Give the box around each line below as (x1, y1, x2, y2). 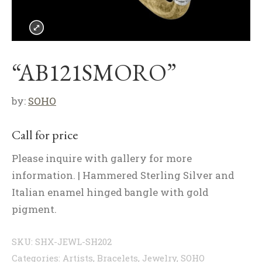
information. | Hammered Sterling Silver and (12, 168, 235, 182)
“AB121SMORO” (12, 57, 177, 88)
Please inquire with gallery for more (12, 151, 192, 165)
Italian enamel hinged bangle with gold (12, 185, 209, 199)
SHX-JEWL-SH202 (35, 236, 112, 247)
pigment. (12, 202, 57, 216)
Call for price (12, 126, 78, 143)
